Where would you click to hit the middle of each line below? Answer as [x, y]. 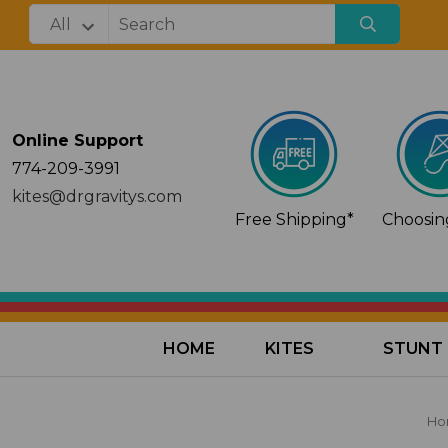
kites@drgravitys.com [97, 196]
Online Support [77, 140]
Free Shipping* [294, 219]
